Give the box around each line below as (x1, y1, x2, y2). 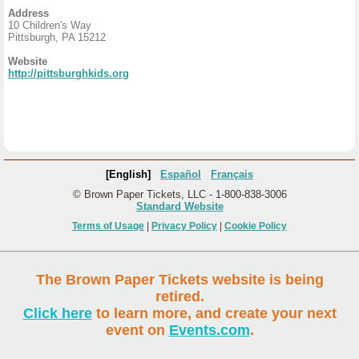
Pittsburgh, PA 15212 (8, 31, 106, 43)
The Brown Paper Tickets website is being (35, 272, 324, 288)
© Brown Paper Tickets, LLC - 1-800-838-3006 (72, 188, 287, 200)
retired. (155, 288, 204, 305)
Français (211, 168, 253, 180)
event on (105, 322, 169, 338)
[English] (106, 168, 151, 180)
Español (160, 168, 201, 180)
